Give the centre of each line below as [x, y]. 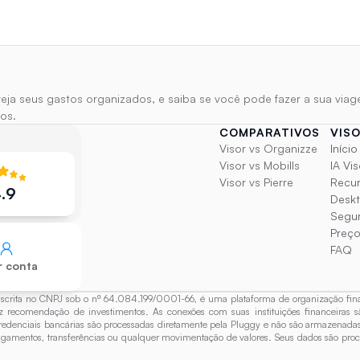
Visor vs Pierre [256, 182]
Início [344, 148]
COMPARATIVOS [270, 132]
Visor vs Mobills [260, 165]
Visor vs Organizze [268, 148]
